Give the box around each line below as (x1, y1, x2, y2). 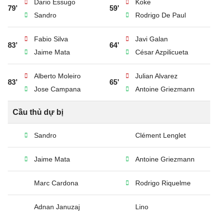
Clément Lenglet (135, 131, 186, 139)
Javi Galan (135, 35, 168, 43)
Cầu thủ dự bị (13, 108, 63, 116)
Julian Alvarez (135, 72, 178, 80)
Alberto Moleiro (34, 72, 81, 80)
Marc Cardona (34, 179, 78, 187)
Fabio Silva (34, 35, 68, 43)
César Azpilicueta (135, 48, 188, 56)
